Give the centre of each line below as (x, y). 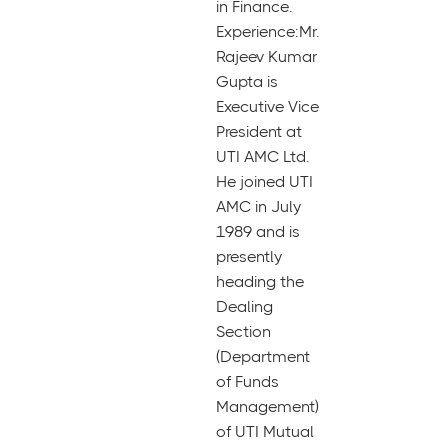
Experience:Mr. (268, 31)
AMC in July (258, 206)
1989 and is (258, 231)
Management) (267, 406)
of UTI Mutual (265, 431)
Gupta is (247, 81)
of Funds (247, 381)
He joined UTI (264, 181)
